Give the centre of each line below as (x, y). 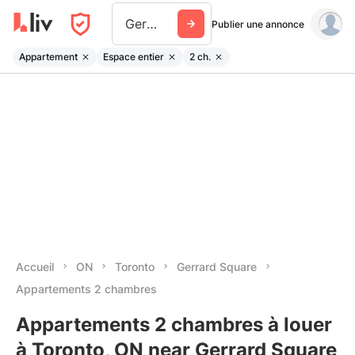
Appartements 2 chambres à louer (174, 324)
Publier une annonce (258, 24)
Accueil (35, 267)
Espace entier (134, 56)
